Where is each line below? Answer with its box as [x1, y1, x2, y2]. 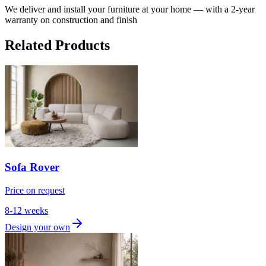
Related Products [5, 37, 110, 53]
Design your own [5, 221, 70, 232]
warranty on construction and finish [5, 15, 137, 26]
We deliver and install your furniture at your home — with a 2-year [5, 4, 255, 15]
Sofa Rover [5, 160, 59, 173]
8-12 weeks [5, 205, 48, 216]
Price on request [5, 185, 65, 195]
